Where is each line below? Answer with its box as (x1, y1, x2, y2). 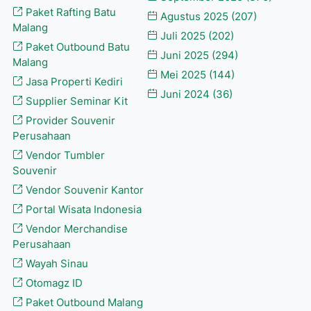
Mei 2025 (157, 68, 209, 81)
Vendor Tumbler (23, 149, 105, 162)
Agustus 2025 (157, 10, 231, 23)
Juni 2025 (157, 49, 212, 62)
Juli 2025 (157, 29, 208, 42)
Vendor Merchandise (23, 222, 128, 235)
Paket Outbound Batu (23, 40, 130, 53)
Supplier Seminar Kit (23, 94, 128, 108)
